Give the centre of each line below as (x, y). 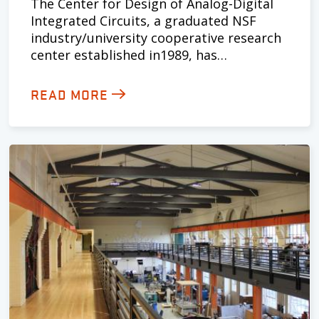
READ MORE (69, 94)
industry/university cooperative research (156, 38)
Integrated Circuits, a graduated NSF (143, 21)
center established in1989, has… (129, 55)
